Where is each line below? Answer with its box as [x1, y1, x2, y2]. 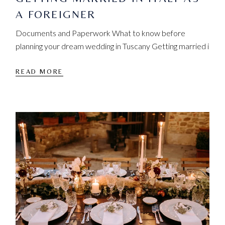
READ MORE [16, 68, 63, 75]
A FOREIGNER [16, 8, 96, 21]
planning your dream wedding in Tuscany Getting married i [16, 41, 209, 51]
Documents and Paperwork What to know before [16, 28, 186, 38]
